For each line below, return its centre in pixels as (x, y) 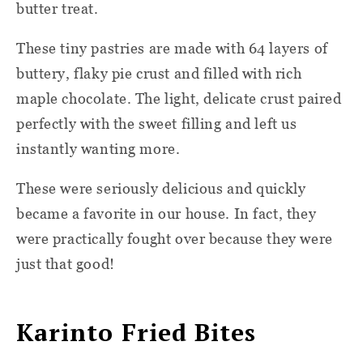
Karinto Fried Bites (137, 332)
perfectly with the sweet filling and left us (157, 123)
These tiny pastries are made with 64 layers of (172, 48)
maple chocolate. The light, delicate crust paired (179, 98)
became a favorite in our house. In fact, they (167, 213)
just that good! (66, 263)
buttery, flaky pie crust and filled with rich (159, 73)
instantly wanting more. (98, 148)
